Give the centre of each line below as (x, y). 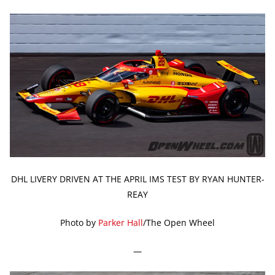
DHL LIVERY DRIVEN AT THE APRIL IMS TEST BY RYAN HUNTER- (137, 179)
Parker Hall (121, 222)
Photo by (79, 222)
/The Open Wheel (179, 222)
